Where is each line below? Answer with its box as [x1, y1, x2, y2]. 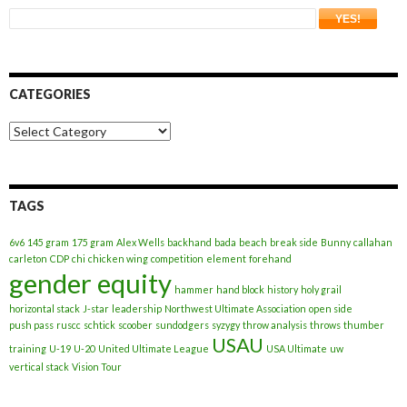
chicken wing [88, 252, 148, 264]
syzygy [212, 318, 240, 331]
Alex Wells [116, 235, 164, 248]
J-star [83, 302, 109, 314]
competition [151, 252, 203, 264]
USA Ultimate [266, 342, 327, 354]
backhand [167, 235, 212, 248]
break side [270, 235, 318, 248]
